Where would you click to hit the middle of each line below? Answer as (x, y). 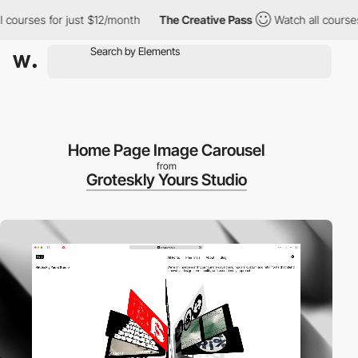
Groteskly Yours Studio (166, 180)
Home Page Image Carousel (166, 150)
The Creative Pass (180, 20)
